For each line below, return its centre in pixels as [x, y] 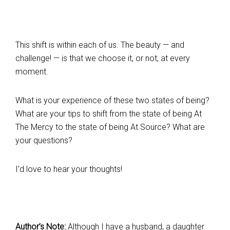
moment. [32, 71]
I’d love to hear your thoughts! [69, 169]
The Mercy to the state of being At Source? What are [110, 127]
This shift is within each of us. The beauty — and [100, 45]
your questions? [44, 140]
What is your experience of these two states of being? [112, 100]
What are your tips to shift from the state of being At [109, 113]
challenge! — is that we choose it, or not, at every [103, 58]
